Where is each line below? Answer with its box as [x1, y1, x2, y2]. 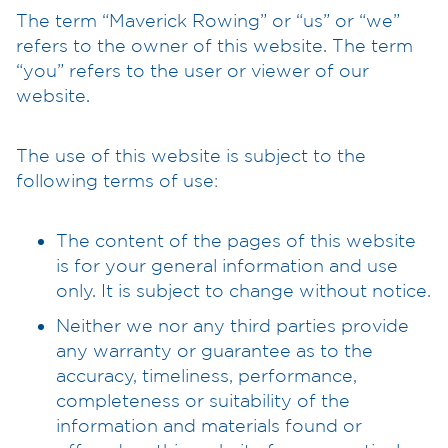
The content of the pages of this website [56, 229, 416, 250]
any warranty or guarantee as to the [56, 339, 373, 360]
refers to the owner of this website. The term [16, 34, 413, 55]
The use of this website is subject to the [16, 144, 366, 165]
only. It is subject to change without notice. [56, 279, 431, 300]
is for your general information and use [56, 254, 398, 275]
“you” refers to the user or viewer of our [16, 59, 369, 80]
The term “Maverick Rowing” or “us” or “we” [16, 9, 400, 30]
